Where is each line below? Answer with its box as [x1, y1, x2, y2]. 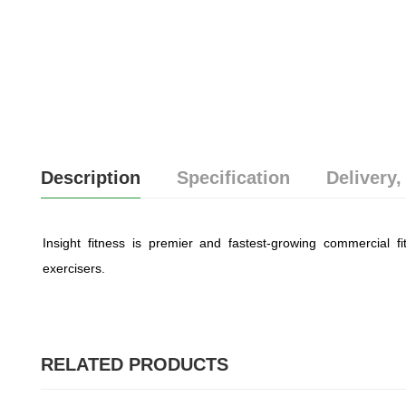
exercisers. [43, 261, 105, 276]
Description [40, 168, 140, 188]
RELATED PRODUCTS [40, 354, 228, 375]
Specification [176, 168, 290, 188]
